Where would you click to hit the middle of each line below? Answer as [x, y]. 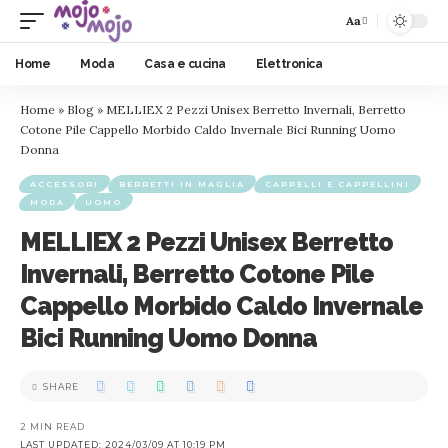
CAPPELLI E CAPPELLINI [337, 184]
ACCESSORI [64, 184]
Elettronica [288, 64]
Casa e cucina [185, 64]
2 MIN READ [52, 426]
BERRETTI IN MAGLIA [182, 184]
